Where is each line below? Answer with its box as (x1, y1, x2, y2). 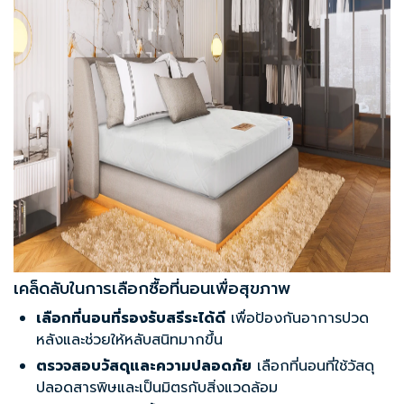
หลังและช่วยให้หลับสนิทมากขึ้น (36, 329, 223, 352)
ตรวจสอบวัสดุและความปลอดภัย (36, 355, 252, 378)
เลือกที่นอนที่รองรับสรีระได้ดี (36, 308, 225, 330)
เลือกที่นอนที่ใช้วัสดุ (252, 355, 374, 378)
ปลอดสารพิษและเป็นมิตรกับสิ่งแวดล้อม (36, 377, 278, 399)
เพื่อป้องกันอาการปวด (225, 308, 369, 330)
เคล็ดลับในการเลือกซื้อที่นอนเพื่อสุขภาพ (14, 276, 290, 302)
